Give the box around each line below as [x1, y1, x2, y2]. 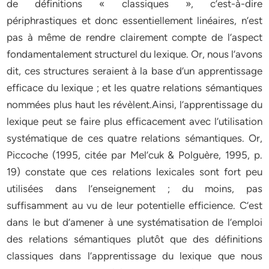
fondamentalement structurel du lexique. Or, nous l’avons [7, 48, 262, 60]
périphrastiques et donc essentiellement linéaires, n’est [7, 14, 262, 26]
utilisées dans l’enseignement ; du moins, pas [7, 183, 262, 195]
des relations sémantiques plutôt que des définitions [7, 233, 262, 245]
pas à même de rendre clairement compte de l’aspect [7, 31, 262, 43]
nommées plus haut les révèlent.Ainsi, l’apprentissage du [7, 98, 262, 110]
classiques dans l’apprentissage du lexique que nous [7, 250, 262, 262]
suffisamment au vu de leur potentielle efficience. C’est [7, 199, 262, 211]
